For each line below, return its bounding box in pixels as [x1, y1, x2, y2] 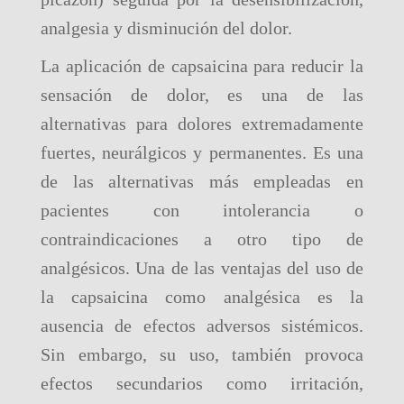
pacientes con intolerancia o [41, 200, 363, 220]
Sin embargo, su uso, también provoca [41, 344, 363, 364]
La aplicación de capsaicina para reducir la [41, 56, 363, 76]
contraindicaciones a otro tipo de [41, 229, 363, 249]
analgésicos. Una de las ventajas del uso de [41, 258, 363, 278]
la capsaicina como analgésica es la [41, 287, 363, 307]
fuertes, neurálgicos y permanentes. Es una [41, 142, 363, 162]
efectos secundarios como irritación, [41, 373, 363, 393]
